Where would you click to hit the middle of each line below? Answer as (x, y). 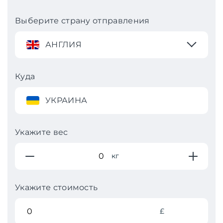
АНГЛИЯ (63, 44)
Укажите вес (42, 132)
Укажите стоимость (56, 187)
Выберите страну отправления (82, 20)
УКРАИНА (66, 100)
